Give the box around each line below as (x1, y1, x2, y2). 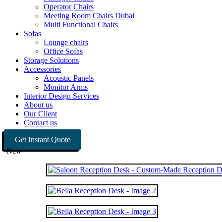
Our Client (24, 110, 57, 118)
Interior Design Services (24, 92, 99, 100)
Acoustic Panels (44, 74, 94, 82)
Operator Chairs (44, 2, 94, 11)
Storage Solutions (24, 56, 79, 64)
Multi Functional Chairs (44, 20, 118, 29)
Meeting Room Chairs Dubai (44, 11, 134, 20)
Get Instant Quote (15, 135, 70, 144)
